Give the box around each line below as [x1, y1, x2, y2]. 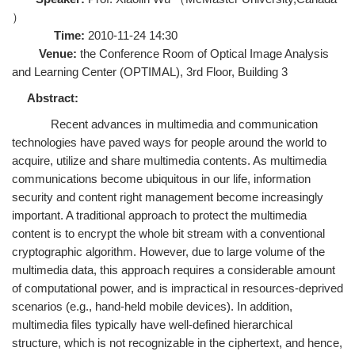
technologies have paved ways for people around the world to [12, 136, 326, 149]
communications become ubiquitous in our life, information [12, 172, 311, 185]
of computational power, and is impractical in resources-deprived [12, 281, 343, 295]
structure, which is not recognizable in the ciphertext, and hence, [12, 336, 342, 349]
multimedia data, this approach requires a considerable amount [12, 263, 335, 277]
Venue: [39, 47, 77, 60]
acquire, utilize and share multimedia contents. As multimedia [12, 154, 326, 167]
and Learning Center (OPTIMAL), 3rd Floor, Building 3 [12, 65, 288, 78]
